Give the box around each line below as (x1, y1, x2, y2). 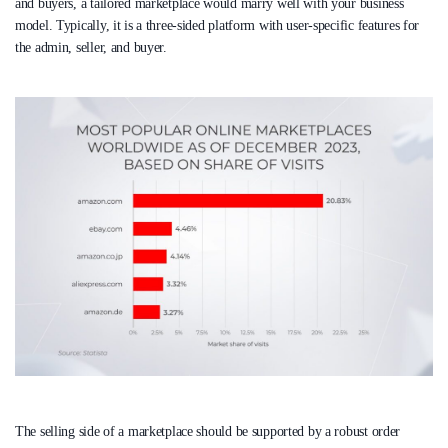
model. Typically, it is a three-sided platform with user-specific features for (15, 17, 420, 33)
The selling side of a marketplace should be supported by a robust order (15, 423, 401, 439)
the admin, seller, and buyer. (15, 39, 167, 55)
